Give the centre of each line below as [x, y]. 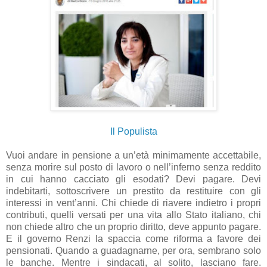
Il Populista [133, 131]
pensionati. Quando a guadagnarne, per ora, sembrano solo [133, 250]
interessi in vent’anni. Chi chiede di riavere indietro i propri [133, 203]
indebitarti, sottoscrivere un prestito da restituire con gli [133, 191]
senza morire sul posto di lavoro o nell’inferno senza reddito [133, 167]
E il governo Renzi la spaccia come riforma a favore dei [133, 238]
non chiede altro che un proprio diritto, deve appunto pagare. [133, 226]
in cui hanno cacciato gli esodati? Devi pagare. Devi [133, 179]
